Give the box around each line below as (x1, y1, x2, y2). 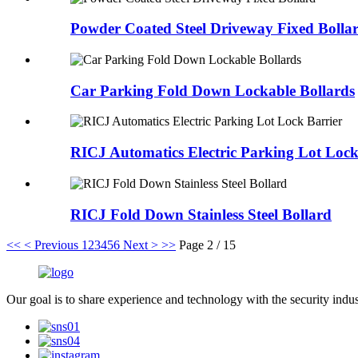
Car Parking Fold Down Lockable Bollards (70, 82, 355, 99)
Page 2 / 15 (179, 238, 236, 253)
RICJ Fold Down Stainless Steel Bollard (70, 205, 332, 223)
